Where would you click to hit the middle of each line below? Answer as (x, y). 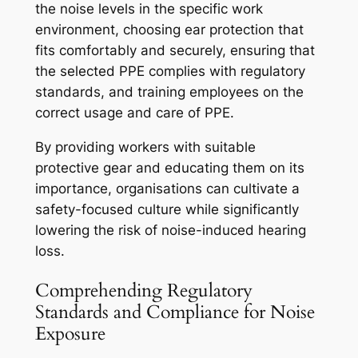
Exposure (70, 334)
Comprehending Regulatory (143, 291)
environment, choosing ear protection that (169, 30)
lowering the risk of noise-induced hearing (170, 231)
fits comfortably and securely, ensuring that (175, 51)
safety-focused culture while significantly (167, 210)
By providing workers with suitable (145, 147)
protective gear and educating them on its (169, 168)
